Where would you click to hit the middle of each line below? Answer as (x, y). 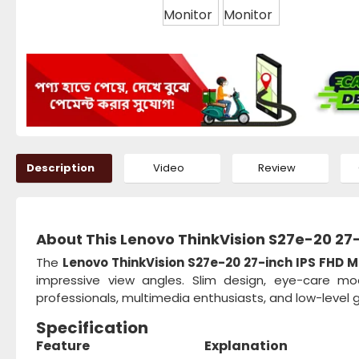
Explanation (246, 346)
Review (276, 168)
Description (60, 168)
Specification (92, 328)
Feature (63, 346)
